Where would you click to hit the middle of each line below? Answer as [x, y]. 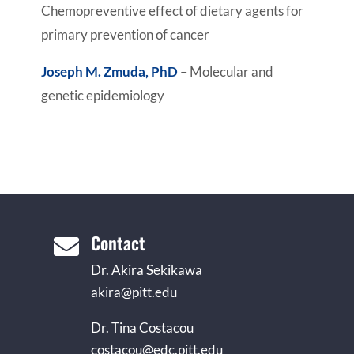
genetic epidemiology [102, 95]
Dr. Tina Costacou [142, 328]
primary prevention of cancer [125, 34]
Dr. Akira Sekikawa [146, 270]
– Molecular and [225, 72]
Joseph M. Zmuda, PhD [109, 72]
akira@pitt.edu [134, 292]
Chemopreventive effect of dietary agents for [172, 11]
